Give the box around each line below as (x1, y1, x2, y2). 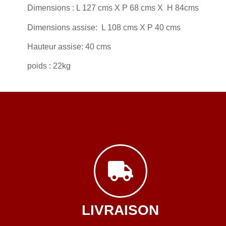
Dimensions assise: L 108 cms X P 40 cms (27, 23, 181, 32)
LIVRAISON (82, 202, 159, 218)
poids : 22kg (27, 62, 71, 71)
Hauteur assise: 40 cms (27, 42, 111, 51)
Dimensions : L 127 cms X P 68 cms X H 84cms (27, 4, 199, 13)
